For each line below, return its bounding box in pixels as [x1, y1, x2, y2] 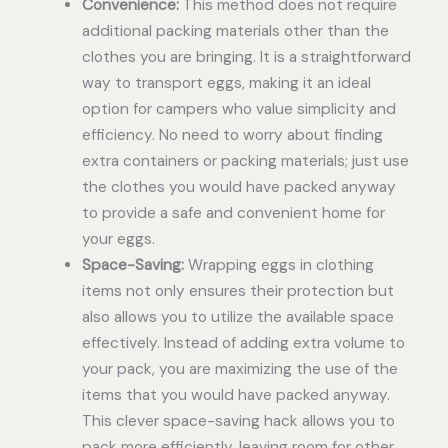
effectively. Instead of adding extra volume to [81, 332, 405, 353]
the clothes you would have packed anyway [81, 176, 396, 197]
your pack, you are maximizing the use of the [81, 358, 398, 379]
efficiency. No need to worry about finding [81, 124, 383, 145]
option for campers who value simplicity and [81, 98, 396, 119]
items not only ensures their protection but [81, 280, 394, 301]
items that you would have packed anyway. [81, 384, 390, 405]
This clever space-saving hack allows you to [81, 410, 395, 431]
